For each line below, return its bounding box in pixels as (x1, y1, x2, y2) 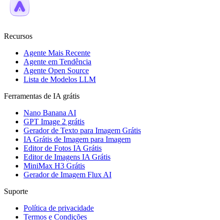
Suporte (4, 187, 28, 196)
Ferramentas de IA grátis (4, 92, 80, 101)
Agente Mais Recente (24, 49, 90, 57)
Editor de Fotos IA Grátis (24, 144, 102, 153)
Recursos (4, 32, 32, 41)
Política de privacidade (24, 204, 94, 213)
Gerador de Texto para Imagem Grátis (24, 126, 141, 135)
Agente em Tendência (24, 57, 91, 66)
